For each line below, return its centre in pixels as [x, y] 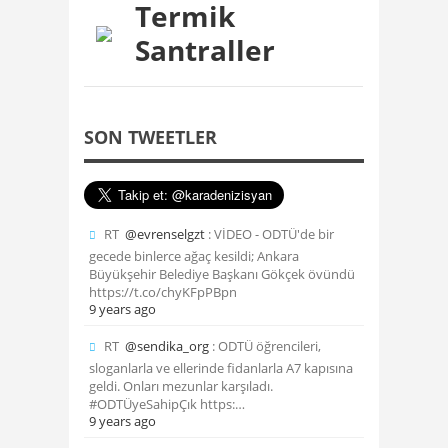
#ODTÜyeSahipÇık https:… [167, 404]
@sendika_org [167, 346]
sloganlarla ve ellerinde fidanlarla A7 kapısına [221, 368]
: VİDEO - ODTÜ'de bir [269, 234]
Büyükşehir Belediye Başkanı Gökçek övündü [222, 274]
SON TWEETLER [150, 137]
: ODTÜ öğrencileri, [265, 346]
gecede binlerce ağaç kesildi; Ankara [194, 256]
